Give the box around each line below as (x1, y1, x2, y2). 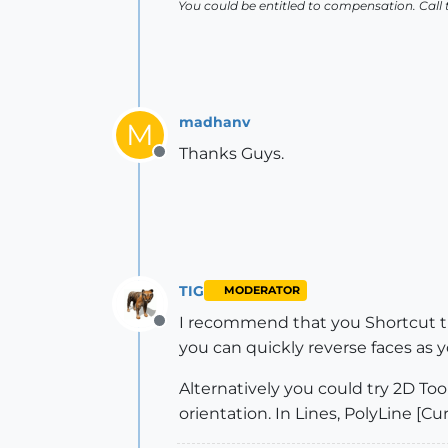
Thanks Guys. (179, 144, 284, 163)
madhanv (179, 112, 250, 131)
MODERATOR (223, 284, 300, 297)
